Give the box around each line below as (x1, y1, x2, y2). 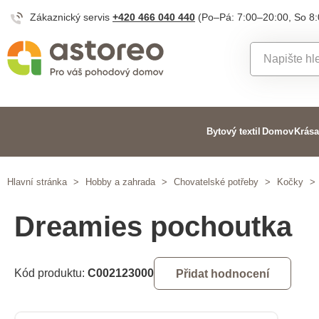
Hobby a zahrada (85, 177, 155, 187)
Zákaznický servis (30, 11, 113, 23)
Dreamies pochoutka (14, 211, 292, 242)
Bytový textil (206, 126, 261, 137)
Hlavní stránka (7, 177, 67, 187)
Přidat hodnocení (176, 268, 269, 280)
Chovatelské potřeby (174, 177, 258, 187)
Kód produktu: (14, 267, 88, 279)
